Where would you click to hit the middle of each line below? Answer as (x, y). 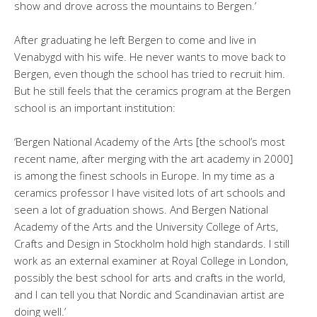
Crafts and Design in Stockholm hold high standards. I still (152, 244)
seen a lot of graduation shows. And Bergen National (141, 210)
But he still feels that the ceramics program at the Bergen (152, 91)
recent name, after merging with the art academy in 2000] (154, 159)
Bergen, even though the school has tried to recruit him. (150, 74)
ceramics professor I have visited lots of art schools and (150, 193)
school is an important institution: (95, 108)
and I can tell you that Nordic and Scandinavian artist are (149, 295)
